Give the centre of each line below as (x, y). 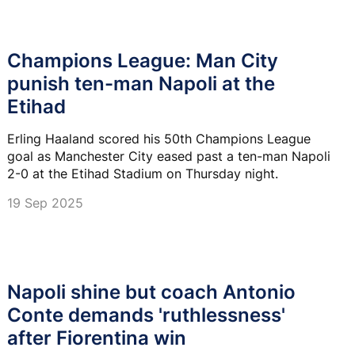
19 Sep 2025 (45, 202)
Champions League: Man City (143, 60)
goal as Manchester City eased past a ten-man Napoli (169, 156)
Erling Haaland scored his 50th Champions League (159, 138)
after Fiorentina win (97, 338)
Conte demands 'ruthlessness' (146, 315)
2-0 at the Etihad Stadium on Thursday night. (143, 173)
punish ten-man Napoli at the (141, 83)
